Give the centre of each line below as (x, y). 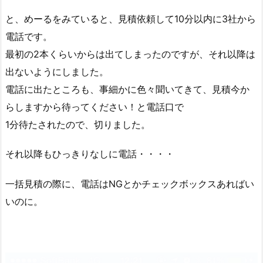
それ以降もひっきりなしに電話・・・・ (90, 154)
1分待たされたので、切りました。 (78, 124)
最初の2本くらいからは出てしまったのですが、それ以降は (130, 54)
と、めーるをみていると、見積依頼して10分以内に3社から (131, 18)
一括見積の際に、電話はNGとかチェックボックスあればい (130, 184)
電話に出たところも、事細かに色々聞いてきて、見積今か (127, 89)
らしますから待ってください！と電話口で (95, 107)
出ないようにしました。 (57, 71)
